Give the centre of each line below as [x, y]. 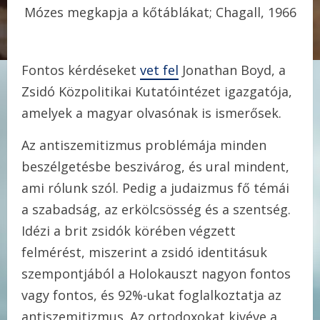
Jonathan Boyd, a [232, 70]
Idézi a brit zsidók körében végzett [129, 231]
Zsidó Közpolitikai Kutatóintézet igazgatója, [157, 92]
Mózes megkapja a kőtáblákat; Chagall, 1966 [160, 12]
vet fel [159, 70]
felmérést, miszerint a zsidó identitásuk [144, 252]
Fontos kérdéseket [81, 70]
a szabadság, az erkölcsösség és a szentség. [156, 210]
